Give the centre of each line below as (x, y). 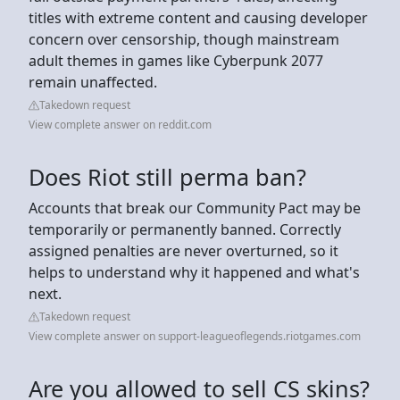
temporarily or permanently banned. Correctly (185, 229)
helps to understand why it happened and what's (194, 272)
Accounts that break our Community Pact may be (195, 208)
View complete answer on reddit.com (120, 124)
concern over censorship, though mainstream (184, 39)
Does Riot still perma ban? (167, 176)
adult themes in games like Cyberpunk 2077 (176, 60)
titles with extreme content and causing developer (198, 17)
